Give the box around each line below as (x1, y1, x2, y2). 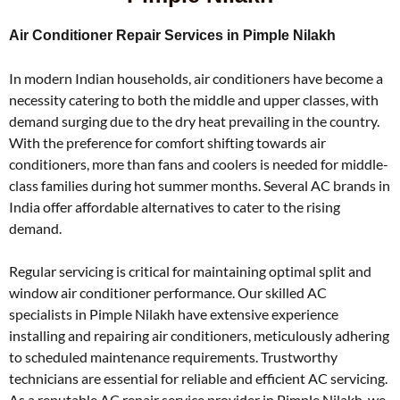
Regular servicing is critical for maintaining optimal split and (9, 262, 371, 279)
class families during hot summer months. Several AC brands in (9, 177, 390, 194)
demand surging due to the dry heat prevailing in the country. (9, 112, 379, 129)
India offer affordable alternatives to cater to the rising (9, 198, 340, 215)
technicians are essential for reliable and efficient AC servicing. (9, 370, 387, 387)
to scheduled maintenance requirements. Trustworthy (9, 348, 337, 365)
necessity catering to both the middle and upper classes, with (9, 91, 379, 108)
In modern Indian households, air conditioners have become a (9, 70, 383, 87)
